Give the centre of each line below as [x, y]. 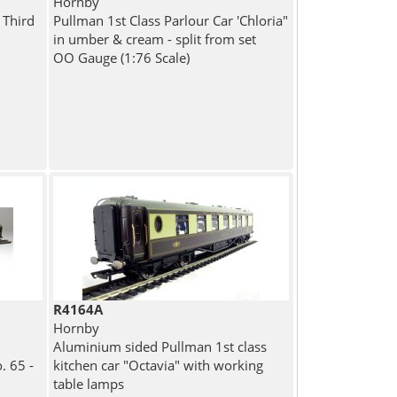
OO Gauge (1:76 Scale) [122, 58]
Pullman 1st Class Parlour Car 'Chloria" [171, 21]
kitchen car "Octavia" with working [159, 366]
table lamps [89, 384]
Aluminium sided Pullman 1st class [160, 347]
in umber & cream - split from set [155, 39]
